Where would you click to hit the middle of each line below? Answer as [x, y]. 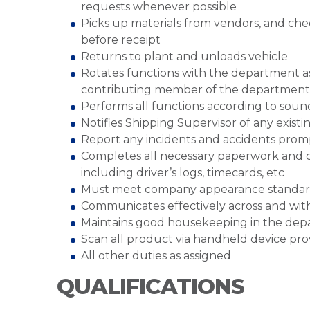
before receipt [121, 40]
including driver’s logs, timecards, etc [183, 173]
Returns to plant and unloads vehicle [184, 56]
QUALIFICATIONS [151, 286]
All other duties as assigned [156, 256]
